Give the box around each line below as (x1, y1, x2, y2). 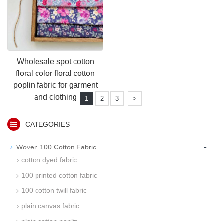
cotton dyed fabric (21, 156, 77, 164)
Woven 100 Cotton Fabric (16, 143, 96, 151)
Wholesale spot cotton (16, 57, 94, 66)
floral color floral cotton (16, 69, 95, 77)
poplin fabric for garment (13, 81, 98, 89)
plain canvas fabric (21, 202, 79, 210)
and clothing (34, 93, 77, 101)
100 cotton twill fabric (21, 186, 87, 194)
